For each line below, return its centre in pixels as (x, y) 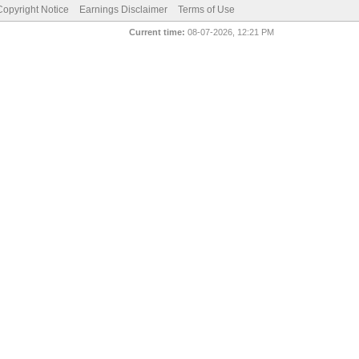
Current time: (157, 32)
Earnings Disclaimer (123, 10)
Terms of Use (206, 10)
